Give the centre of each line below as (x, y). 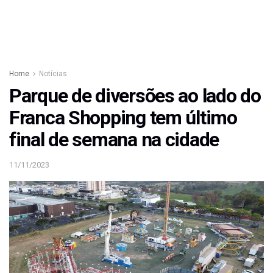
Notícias (53, 74)
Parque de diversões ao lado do (135, 96)
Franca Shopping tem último (123, 118)
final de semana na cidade (114, 140)
